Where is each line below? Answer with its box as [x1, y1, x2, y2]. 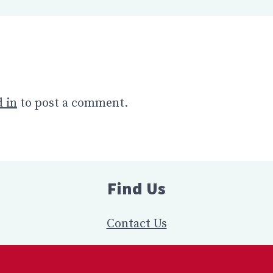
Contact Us [106, 216, 167, 232]
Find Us [107, 177, 166, 200]
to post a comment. [17, 96, 128, 112]
